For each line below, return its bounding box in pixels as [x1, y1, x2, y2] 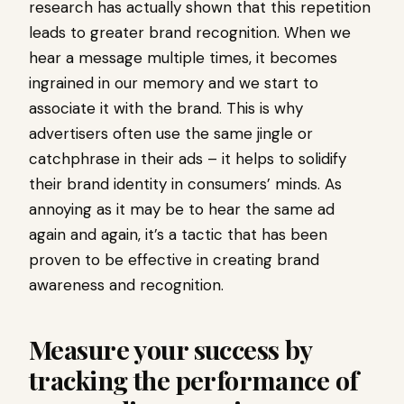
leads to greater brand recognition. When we [29, 23, 351, 43]
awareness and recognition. [29, 275, 224, 296]
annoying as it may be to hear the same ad [29, 199, 335, 220]
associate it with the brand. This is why [29, 98, 303, 119]
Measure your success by [29, 332, 312, 367]
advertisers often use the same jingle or [29, 124, 313, 144]
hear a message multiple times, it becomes [29, 48, 337, 69]
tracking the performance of [29, 363, 359, 398]
